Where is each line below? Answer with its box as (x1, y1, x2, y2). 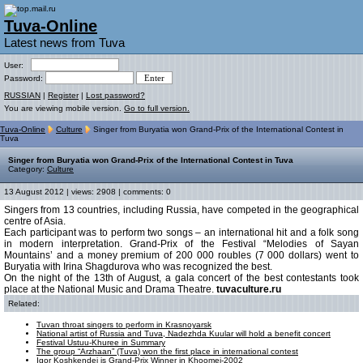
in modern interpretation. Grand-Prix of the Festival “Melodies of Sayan (4, 238, 359, 250)
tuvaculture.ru (216, 284, 281, 296)
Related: (8, 299, 40, 309)
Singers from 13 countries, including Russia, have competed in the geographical (4, 204, 359, 216)
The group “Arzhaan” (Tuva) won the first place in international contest (36, 347, 298, 357)
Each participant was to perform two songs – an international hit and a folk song (4, 227, 359, 239)
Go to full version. (124, 104, 190, 113)
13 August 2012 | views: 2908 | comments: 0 (4, 187, 171, 197)
